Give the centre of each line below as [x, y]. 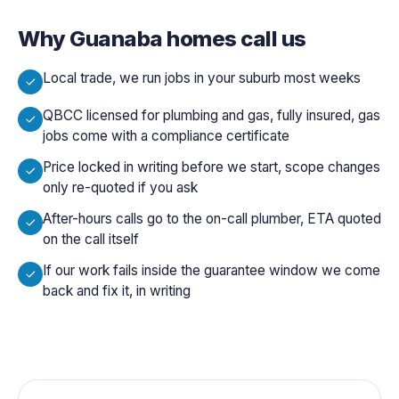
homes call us [235, 38]
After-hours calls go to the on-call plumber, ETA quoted [212, 218]
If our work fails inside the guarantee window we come [212, 270]
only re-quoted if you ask [120, 187]
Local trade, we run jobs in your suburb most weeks [202, 77]
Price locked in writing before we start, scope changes [212, 167]
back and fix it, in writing [117, 290]
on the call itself [91, 239]
